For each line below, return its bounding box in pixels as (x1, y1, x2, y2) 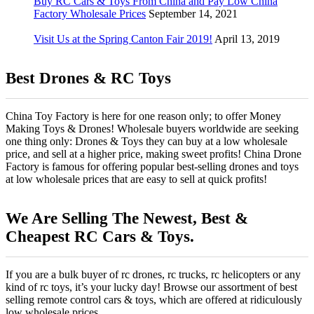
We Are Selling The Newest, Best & (6, 209, 248, 227)
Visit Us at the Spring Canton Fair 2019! (34, 32, 212, 45)
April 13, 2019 (214, 32, 280, 45)
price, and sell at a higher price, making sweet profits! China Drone (6, 147, 301, 160)
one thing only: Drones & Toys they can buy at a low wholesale (6, 135, 287, 147)
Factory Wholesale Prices (34, 7, 146, 20)
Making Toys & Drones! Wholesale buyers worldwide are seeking (6, 122, 299, 135)
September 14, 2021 (149, 7, 238, 20)
